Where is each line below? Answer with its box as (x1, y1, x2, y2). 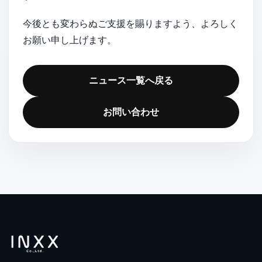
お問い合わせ (103, 106, 159, 117)
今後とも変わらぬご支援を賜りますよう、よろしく (23, 18, 238, 29)
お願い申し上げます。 (23, 35, 116, 45)
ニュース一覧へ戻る (89, 75, 173, 85)
